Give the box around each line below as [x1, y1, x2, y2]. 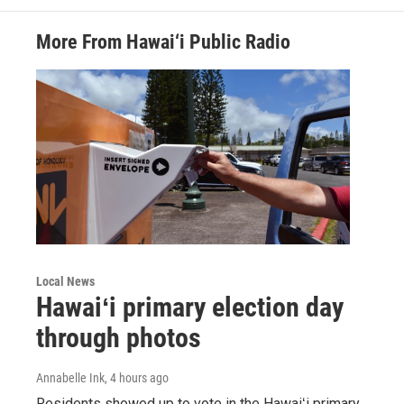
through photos [36, 321, 201, 353]
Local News [36, 273, 95, 289]
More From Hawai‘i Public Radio [36, 31, 290, 54]
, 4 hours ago [105, 370, 169, 385]
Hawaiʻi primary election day [36, 290, 344, 323]
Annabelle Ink [36, 370, 105, 385]
